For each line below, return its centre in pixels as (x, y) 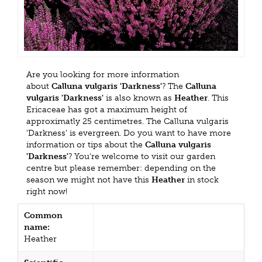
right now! (47, 191)
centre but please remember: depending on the (121, 168)
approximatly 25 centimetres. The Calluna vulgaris (127, 121)
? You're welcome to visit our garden (142, 156)
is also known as (139, 98)
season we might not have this (89, 180)
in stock (202, 180)
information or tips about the (86, 144)
